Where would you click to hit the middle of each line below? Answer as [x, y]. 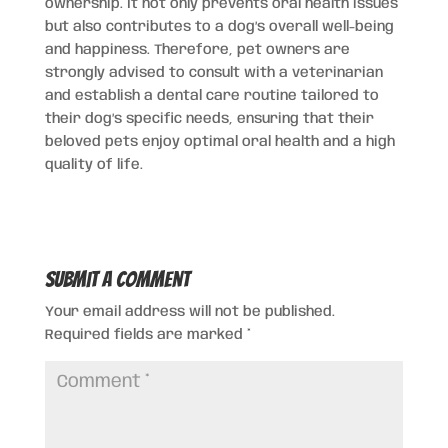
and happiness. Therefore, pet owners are [197, 49]
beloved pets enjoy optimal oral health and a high [219, 141]
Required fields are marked [145, 334]
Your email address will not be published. [189, 311]
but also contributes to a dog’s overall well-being [219, 26]
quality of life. [93, 164]
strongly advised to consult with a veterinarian [213, 72]
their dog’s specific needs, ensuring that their [209, 118]
